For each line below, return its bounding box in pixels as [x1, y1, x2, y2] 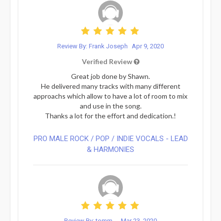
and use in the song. [79, 101, 142, 110]
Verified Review [81, 57, 134, 66]
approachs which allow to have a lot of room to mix [34, 91, 187, 100]
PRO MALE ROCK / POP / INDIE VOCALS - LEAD [33, 134, 188, 143]
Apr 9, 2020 [132, 42, 164, 50]
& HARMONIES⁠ [87, 145, 134, 154]
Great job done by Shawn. [71, 72, 150, 80]
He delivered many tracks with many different [40, 81, 181, 90]
